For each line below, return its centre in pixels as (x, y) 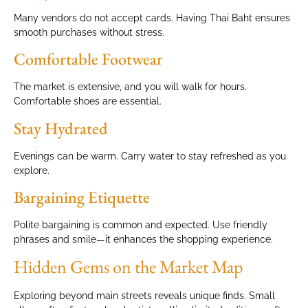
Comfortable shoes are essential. (88, 101)
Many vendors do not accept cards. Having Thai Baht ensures (152, 18)
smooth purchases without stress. (89, 32)
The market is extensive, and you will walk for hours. (130, 87)
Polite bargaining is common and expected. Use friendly (141, 225)
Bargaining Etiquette (82, 197)
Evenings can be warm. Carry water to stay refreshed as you (150, 156)
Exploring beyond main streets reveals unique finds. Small (144, 296)
